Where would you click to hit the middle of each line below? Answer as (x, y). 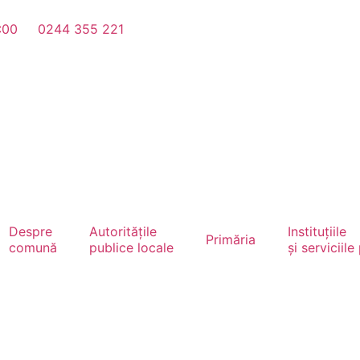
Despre (31, 231)
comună (33, 247)
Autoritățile (123, 231)
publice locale (131, 247)
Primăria (231, 239)
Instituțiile (317, 231)
